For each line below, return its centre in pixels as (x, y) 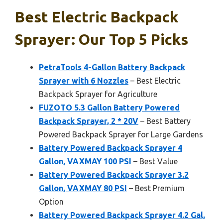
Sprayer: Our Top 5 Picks (102, 40)
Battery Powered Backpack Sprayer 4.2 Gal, (122, 215)
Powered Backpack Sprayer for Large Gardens (121, 135)
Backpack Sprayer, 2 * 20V (89, 121)
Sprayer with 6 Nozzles (84, 81)
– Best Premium (156, 188)
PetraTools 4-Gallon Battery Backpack (112, 67)
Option (51, 202)
